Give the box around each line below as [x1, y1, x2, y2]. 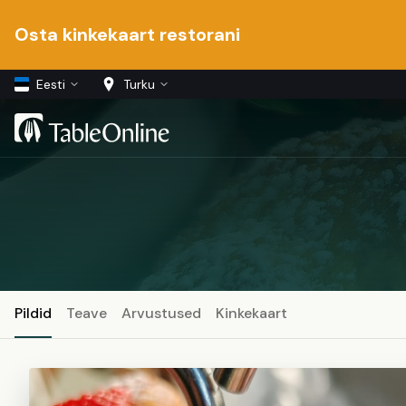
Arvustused [121, 304, 201, 323]
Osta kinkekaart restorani [14, 22, 240, 46]
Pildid [14, 304, 52, 323]
